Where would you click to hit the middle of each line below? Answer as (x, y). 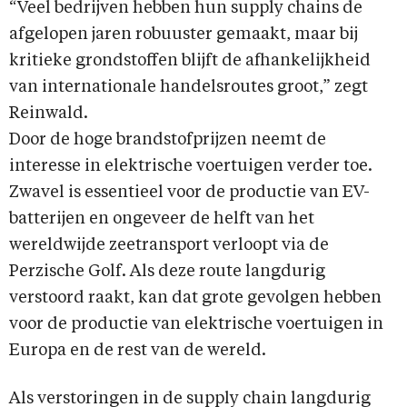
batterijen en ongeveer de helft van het (162, 219)
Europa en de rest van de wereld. (138, 351)
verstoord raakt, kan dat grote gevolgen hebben (195, 298)
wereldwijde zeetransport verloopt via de (169, 246)
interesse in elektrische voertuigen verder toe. (191, 167)
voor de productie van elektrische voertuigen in (196, 325)
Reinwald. (49, 114)
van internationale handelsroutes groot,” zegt (189, 88)
